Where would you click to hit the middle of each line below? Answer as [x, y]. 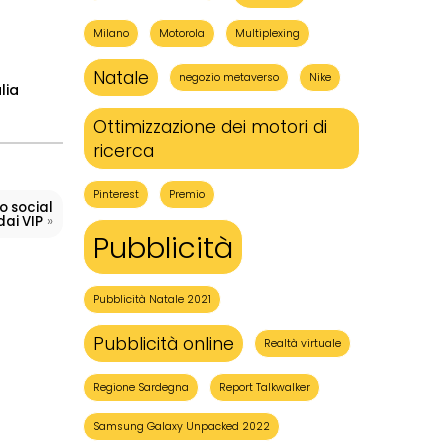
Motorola [182, 33]
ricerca [123, 150]
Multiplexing [267, 33]
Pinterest [116, 194]
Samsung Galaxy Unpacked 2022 [181, 426]
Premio [187, 194]
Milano [111, 33]
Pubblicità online [163, 343]
